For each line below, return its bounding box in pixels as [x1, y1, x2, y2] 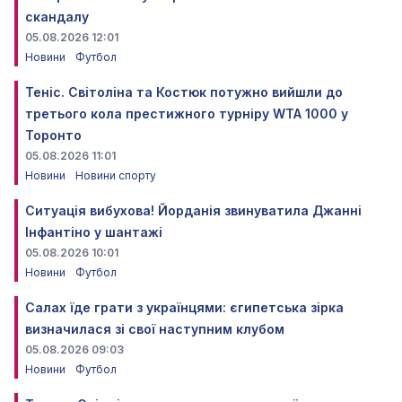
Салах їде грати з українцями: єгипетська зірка [25, 300, 344, 315]
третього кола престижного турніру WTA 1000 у [25, 106, 348, 121]
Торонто [25, 127, 82, 143]
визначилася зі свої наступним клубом [25, 321, 284, 336]
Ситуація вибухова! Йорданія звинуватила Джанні [25, 203, 362, 218]
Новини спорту [75, 169, 156, 182]
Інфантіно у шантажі [25, 224, 162, 240]
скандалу [25, 9, 89, 24]
